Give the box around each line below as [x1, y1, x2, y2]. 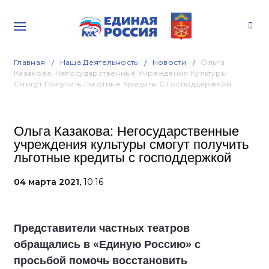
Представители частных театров [14, 222, 190, 234]
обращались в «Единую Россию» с [14, 238, 201, 250]
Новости [152, 58, 187, 67]
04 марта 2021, [14, 177, 83, 187]
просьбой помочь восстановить [14, 255, 187, 267]
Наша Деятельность [59, 58, 138, 67]
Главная [14, 58, 46, 67]
